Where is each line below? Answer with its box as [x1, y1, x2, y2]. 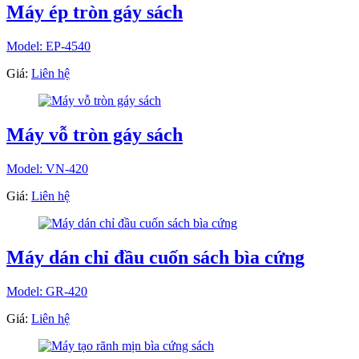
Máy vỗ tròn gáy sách [6, 124, 183, 146]
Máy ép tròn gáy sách [6, 2, 183, 23]
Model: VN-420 [6, 161, 88, 175]
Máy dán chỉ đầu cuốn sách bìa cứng [6, 246, 305, 268]
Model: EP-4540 [6, 39, 91, 54]
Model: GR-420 [6, 284, 87, 298]
